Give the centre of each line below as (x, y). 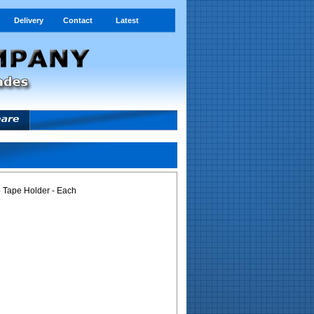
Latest (127, 20)
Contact (78, 20)
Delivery (29, 20)
